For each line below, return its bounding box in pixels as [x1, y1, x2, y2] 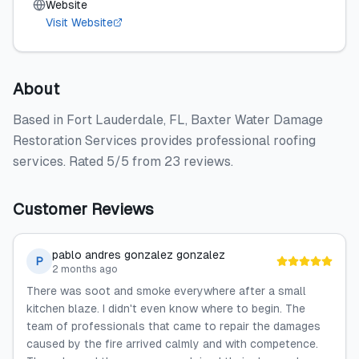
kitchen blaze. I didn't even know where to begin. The [26, 302, 305, 315]
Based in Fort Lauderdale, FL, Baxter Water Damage [13, 112, 323, 127]
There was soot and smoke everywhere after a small [26, 284, 306, 297]
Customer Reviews [13, 200, 154, 218]
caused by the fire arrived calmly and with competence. [26, 337, 318, 350]
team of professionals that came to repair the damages [26, 320, 321, 333]
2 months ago [52, 264, 118, 275]
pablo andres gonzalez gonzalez [52, 248, 225, 261]
